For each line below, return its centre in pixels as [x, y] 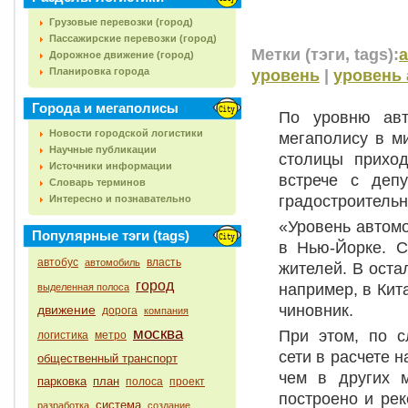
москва [158, 334]
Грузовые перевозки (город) [121, 22]
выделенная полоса [83, 287]
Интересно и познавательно [120, 199]
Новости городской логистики [126, 133]
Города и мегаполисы [105, 108]
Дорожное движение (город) [122, 55]
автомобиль [112, 262]
